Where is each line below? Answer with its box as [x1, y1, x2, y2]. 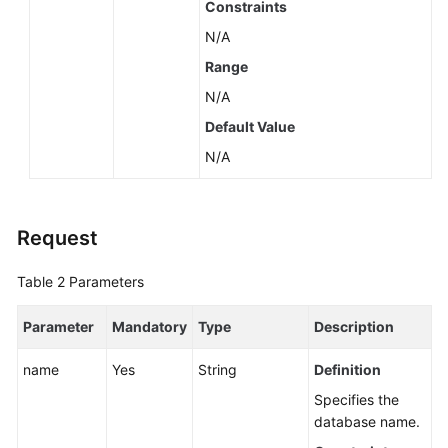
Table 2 [17, 273, 69, 290]
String [198, 361, 237, 378]
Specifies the [314, 391, 399, 408]
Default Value [205, 118, 295, 135]
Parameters [69, 273, 144, 290]
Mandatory [112, 318, 187, 335]
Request [17, 226, 98, 250]
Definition [314, 361, 381, 378]
